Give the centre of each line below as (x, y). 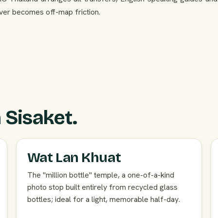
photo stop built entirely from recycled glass (102, 187)
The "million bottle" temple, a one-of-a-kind (100, 175)
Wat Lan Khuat (74, 158)
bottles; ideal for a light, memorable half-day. (103, 200)
